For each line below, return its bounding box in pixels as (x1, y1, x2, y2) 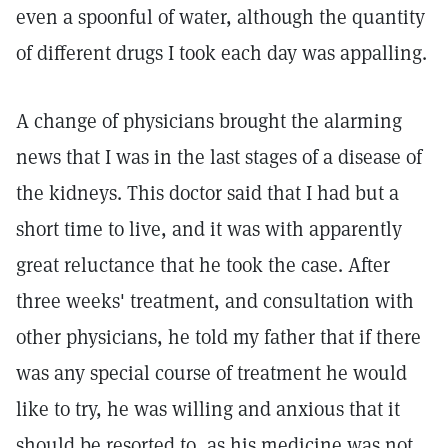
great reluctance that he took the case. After (16, 252, 390, 278)
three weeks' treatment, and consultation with (16, 288, 414, 314)
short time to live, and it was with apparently (16, 216, 402, 242)
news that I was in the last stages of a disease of (16, 144, 422, 170)
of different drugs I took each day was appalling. (16, 40, 427, 66)
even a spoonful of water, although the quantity (16, 4, 425, 30)
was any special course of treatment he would (16, 360, 407, 386)
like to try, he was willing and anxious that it (16, 396, 400, 422)
